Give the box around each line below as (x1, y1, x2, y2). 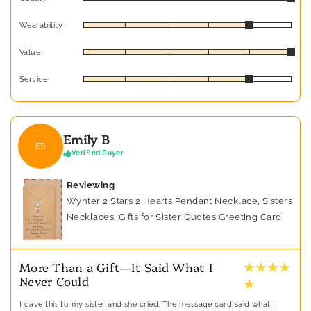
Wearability (19, 20, 62, 30)
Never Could (19, 273, 89, 289)
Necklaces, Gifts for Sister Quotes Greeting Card (67, 211, 282, 222)
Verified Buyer (72, 149, 124, 158)
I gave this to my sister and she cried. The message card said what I (19, 300, 276, 310)
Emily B (63, 131, 110, 149)
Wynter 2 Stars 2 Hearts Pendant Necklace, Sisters (67, 195, 293, 206)
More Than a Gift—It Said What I (19, 259, 213, 276)
